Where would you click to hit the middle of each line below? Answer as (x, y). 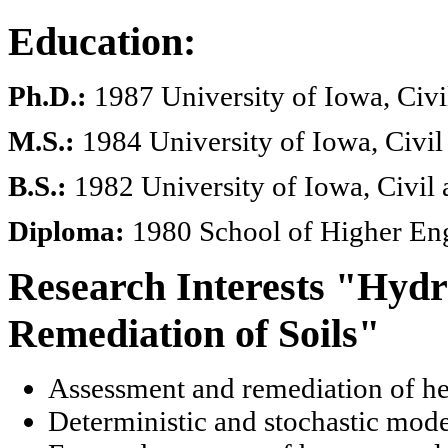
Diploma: (66, 230)
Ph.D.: (47, 95)
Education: (102, 41)
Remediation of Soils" (194, 333)
